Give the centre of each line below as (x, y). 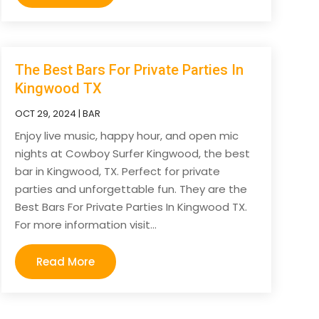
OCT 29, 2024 (45, 114)
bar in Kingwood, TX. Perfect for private (117, 172)
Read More (65, 262)
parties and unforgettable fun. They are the (131, 189)
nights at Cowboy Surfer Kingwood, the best (132, 154)
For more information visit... (85, 225)
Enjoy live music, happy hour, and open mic (126, 136)
